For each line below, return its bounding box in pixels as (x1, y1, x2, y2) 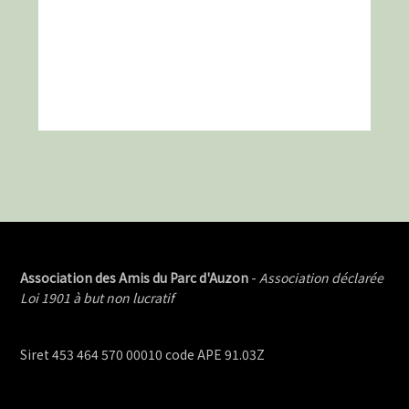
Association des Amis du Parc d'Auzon (20, 267, 252, 287)
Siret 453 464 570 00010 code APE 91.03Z (20, 344, 266, 363)
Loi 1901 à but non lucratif (20, 288, 175, 307)
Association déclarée (259, 267, 384, 287)
